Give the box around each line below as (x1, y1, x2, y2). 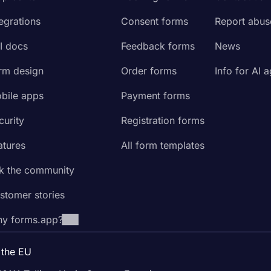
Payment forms (120, 89, 190, 102)
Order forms (120, 64, 177, 77)
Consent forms (120, 15, 188, 27)
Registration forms (120, 114, 204, 126)
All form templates (120, 139, 204, 151)
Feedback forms (120, 39, 195, 52)
